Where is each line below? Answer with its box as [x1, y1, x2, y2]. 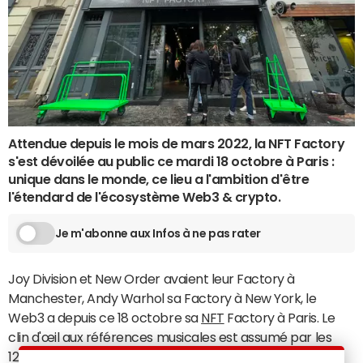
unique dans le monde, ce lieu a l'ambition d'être [8, 173, 310, 186]
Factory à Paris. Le [224, 311, 335, 324]
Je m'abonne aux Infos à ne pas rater [55, 227, 261, 239]
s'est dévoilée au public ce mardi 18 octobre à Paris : [8, 155, 335, 168]
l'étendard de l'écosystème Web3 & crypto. [8, 190, 281, 203]
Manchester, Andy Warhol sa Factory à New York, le [8, 292, 317, 305]
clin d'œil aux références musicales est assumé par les [8, 331, 332, 344]
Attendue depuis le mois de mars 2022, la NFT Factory [8, 137, 345, 150]
